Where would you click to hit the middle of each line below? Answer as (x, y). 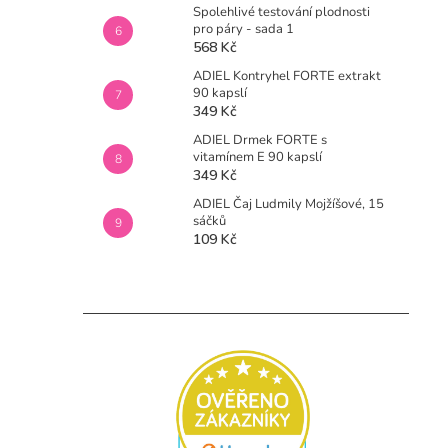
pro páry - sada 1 (243, 29)
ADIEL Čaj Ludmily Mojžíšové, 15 (288, 204)
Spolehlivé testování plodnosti (281, 12)
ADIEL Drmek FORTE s (260, 140)
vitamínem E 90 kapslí (257, 157)
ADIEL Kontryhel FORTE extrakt (287, 76)
